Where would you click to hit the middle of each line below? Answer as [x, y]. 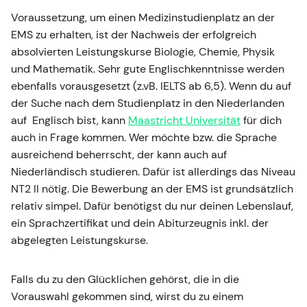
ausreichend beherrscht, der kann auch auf [119, 155]
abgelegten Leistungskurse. [79, 241]
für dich [261, 121]
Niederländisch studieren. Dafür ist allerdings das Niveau [153, 172]
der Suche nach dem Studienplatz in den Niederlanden [148, 103]
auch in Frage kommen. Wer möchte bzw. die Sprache [144, 138]
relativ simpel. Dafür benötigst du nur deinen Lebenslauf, [152, 206]
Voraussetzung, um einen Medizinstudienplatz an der [143, 18]
